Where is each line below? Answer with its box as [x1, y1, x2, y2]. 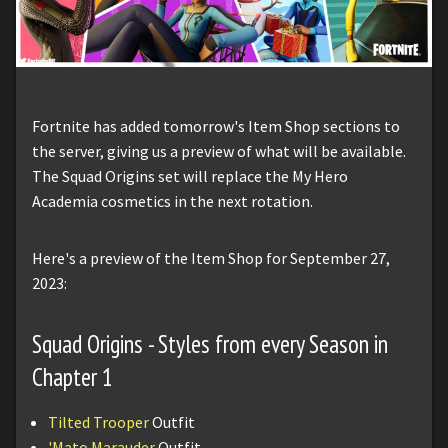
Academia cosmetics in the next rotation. [32, 190, 313, 211]
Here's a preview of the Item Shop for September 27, [32, 247, 390, 268]
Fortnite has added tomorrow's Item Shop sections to [32, 115, 400, 136]
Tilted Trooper [48, 411, 149, 432]
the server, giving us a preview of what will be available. [32, 140, 406, 161]
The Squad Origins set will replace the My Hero [32, 165, 348, 186]
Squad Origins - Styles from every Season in [32, 327, 388, 360]
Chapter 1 [32, 360, 113, 393]
